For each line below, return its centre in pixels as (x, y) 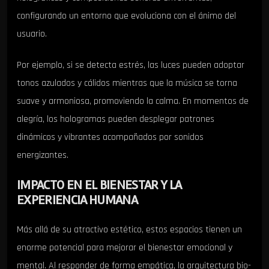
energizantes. (43, 156)
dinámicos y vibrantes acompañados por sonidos (110, 138)
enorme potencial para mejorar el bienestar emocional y (125, 248)
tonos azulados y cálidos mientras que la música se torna (127, 83)
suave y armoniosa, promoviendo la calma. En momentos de (133, 101)
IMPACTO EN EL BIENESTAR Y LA (99, 185)
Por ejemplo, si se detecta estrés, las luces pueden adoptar (131, 65)
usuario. (32, 34)
